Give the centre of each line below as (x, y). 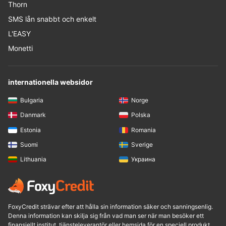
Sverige (142, 144)
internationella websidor (50, 82)
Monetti (20, 48)
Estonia (31, 130)
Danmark (33, 115)
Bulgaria (32, 100)
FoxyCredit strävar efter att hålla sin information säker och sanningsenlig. (110, 207)
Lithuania (33, 159)
